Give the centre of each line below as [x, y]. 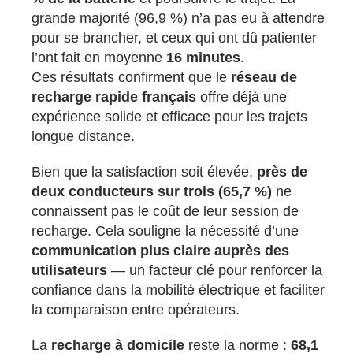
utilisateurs [70, 271]
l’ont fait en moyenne [99, 58]
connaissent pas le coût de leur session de [165, 212]
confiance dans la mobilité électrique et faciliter [178, 290]
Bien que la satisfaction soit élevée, [145, 172]
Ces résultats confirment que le [132, 78]
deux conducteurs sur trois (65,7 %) [152, 192]
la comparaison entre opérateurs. [136, 310]
